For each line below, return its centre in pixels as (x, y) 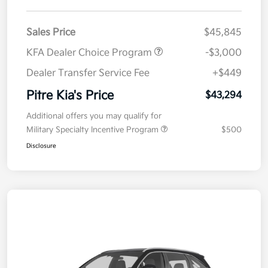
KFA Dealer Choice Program (90, 53)
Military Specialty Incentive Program (94, 130)
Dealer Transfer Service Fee (88, 74)
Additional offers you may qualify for (94, 116)
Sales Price (51, 33)
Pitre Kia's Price (70, 96)
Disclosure (41, 146)
